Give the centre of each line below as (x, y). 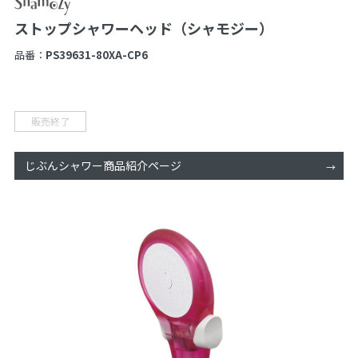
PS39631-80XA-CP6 (96, 55)
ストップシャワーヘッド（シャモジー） (143, 28)
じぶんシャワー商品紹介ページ (103, 166)
